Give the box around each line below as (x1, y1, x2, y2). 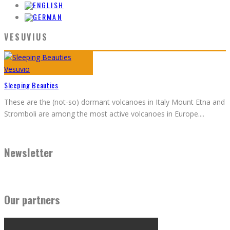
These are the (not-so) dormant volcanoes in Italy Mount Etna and (4, 97, 225, 107)
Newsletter (4, 144, 53, 161)
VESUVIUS (4, 31, 48, 43)
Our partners (4, 191, 60, 208)
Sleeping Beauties (4, 80, 59, 91)
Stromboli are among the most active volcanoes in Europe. (4, 108, 200, 119)
